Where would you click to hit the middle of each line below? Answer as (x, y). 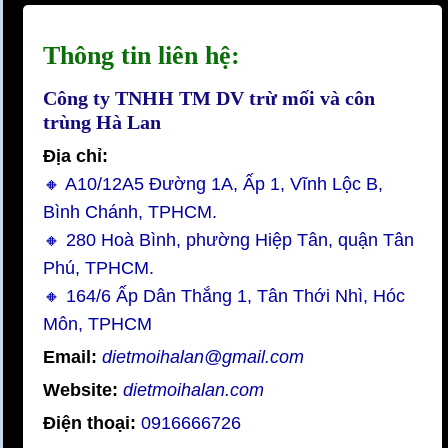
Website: (83, 389)
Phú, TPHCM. (98, 268)
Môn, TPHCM (97, 324)
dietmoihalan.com (193, 389)
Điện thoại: (92, 422)
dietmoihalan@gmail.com (203, 357)
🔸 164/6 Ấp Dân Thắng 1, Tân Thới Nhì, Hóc (224, 296)
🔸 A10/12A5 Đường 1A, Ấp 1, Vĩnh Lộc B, (213, 184)
